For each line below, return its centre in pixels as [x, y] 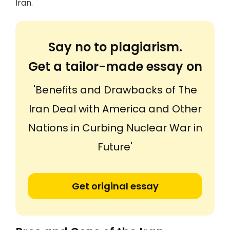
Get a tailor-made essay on [115, 66]
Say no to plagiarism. [115, 47]
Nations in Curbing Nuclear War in [115, 128]
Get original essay [115, 186]
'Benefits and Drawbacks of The [115, 90]
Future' [115, 147]
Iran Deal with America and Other [115, 109]
